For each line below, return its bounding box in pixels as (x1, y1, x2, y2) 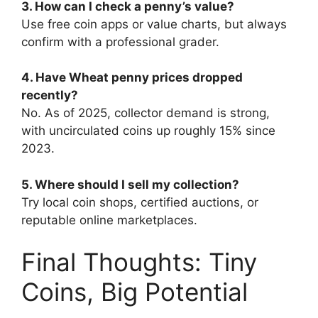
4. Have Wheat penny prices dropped (21, 70, 243, 84)
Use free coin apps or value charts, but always (21, 16, 287, 31)
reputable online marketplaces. (21, 212, 197, 227)
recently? (21, 88, 78, 102)
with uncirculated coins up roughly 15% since (21, 124, 275, 138)
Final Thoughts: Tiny (21, 247, 257, 277)
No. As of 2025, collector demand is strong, (21, 106, 270, 120)
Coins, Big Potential (21, 277, 248, 307)
